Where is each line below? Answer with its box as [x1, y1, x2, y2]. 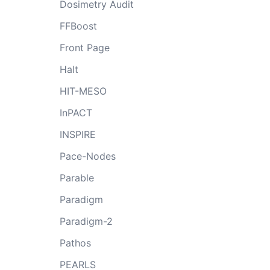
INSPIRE [59, 128, 96, 140]
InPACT [59, 106, 92, 119]
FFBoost [59, 19, 97, 32]
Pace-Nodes [59, 149, 116, 162]
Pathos [59, 236, 91, 249]
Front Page [59, 41, 110, 54]
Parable [59, 171, 94, 184]
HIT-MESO [59, 84, 107, 97]
